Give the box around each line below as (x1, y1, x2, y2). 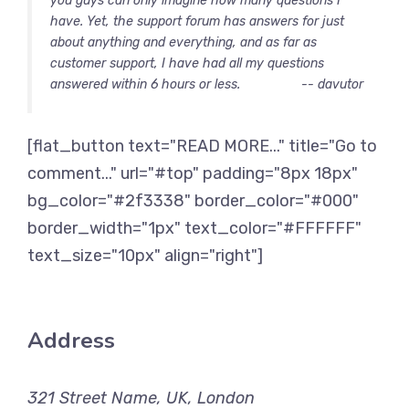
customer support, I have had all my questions (50, 56, 324, 71)
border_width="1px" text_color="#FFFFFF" (27, 218, 362, 238)
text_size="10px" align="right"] (27, 246, 263, 266)
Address (27, 326, 115, 355)
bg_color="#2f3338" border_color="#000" (27, 191, 359, 211)
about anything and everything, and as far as (50, 35, 317, 50)
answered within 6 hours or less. (50, 77, 240, 92)
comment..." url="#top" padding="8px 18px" (27, 163, 358, 184)
